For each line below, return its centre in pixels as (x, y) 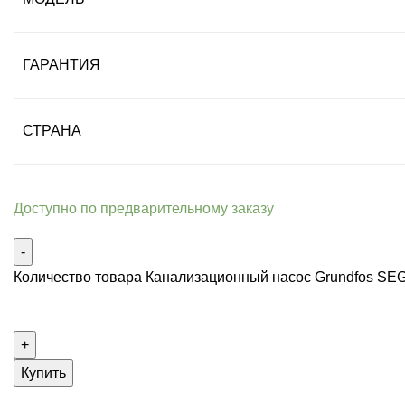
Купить (43, 373)
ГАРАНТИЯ (61, 65)
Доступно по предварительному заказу (144, 209)
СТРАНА (52, 131)
